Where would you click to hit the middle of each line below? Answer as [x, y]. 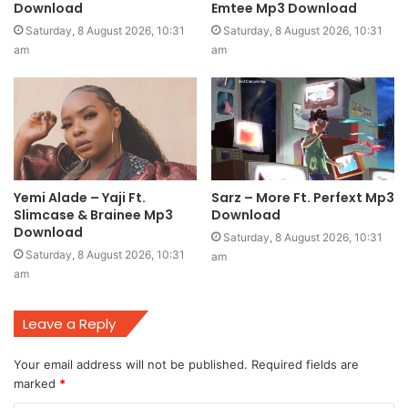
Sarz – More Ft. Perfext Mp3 [303, 197]
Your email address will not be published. [131, 364]
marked [36, 383]
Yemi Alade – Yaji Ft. [80, 197]
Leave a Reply [69, 323]
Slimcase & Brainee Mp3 [93, 214]
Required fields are [305, 364]
